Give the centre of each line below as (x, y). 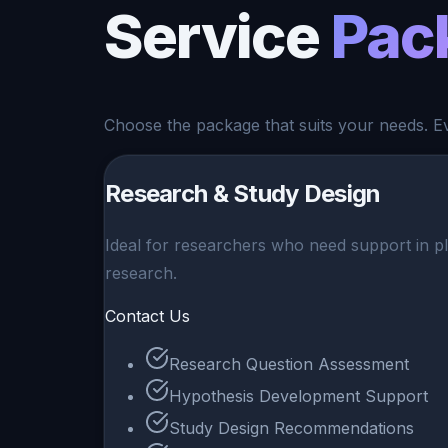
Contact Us (147, 316)
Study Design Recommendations (291, 428)
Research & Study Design (243, 194)
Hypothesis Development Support (298, 396)
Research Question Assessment (289, 364)
